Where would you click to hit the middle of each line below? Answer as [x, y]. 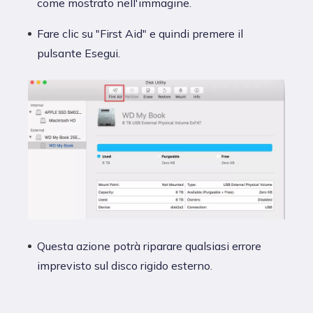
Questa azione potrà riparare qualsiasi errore [149, 246]
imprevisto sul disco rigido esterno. [125, 265]
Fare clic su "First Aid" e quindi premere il [140, 33]
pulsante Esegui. [79, 53]
